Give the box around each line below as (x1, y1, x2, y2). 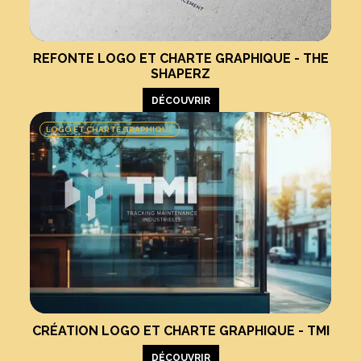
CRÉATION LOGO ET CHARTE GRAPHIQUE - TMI (31, 322, 330, 338)
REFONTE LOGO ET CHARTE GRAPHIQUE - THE (32, 50, 329, 66)
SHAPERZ (151, 65, 210, 81)
